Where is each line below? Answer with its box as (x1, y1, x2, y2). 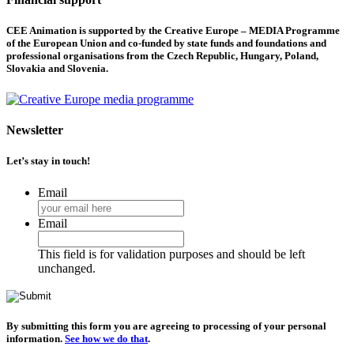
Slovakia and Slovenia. (6, 62, 108, 74)
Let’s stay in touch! (6, 155, 90, 168)
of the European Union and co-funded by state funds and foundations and (6, 36, 326, 49)
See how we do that (65, 332, 148, 345)
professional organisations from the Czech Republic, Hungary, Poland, (6, 49, 318, 62)
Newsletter (6, 123, 63, 137)
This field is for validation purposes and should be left (38, 247, 305, 261)
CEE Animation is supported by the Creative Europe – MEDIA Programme (6, 24, 340, 36)
